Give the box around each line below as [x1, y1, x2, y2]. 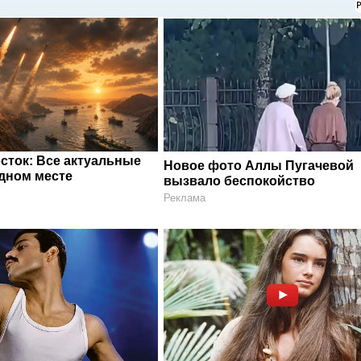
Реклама [164, 191, 206, 204]
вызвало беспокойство [164, 173, 316, 188]
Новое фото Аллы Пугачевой [164, 158, 355, 172]
